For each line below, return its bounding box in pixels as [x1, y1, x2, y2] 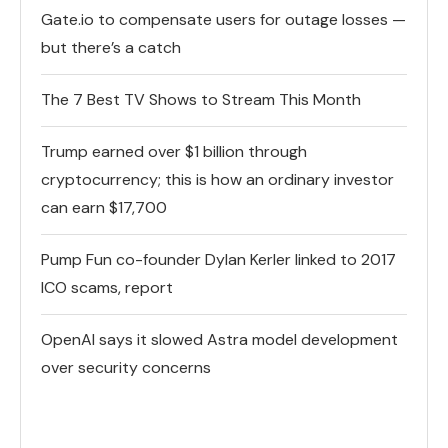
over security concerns [41, 357, 211, 379]
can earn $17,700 [41, 197, 167, 219]
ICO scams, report [41, 277, 173, 299]
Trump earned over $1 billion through [41, 141, 307, 163]
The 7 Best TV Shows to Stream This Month [41, 89, 361, 111]
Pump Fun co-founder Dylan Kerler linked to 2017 [41, 249, 396, 271]
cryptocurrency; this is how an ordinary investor [41, 169, 394, 191]
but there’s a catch [41, 37, 181, 59]
